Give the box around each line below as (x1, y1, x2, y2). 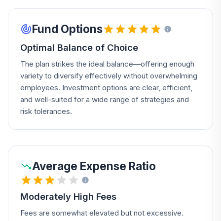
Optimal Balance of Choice (20, 42, 138, 53)
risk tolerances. (20, 107, 72, 116)
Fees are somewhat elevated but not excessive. (20, 208, 184, 218)
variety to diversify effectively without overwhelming (20, 71, 197, 80)
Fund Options (32, 22, 103, 36)
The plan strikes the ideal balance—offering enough (20, 59, 194, 69)
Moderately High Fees (20, 191, 116, 202)
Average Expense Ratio (32, 159, 156, 173)
